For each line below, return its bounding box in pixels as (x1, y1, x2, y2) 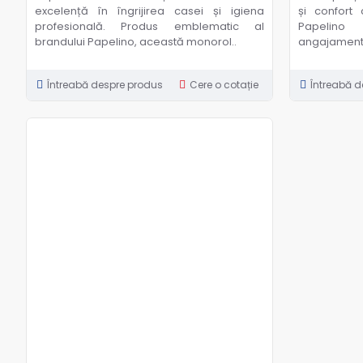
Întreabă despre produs (46, 77, 163, 92)
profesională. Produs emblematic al (35, 18, 264, 34)
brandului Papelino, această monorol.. (35, 33, 237, 49)
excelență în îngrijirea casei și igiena (35, 2, 264, 19)
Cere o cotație (190, 77, 259, 92)
